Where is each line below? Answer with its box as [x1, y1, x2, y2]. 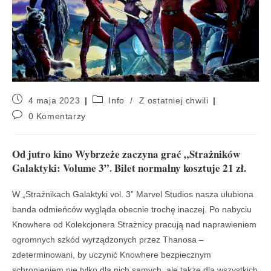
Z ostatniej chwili [139, 95, 209, 105]
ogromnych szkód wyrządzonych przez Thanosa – [12, 234, 204, 244]
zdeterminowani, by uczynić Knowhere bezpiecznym [12, 249, 211, 260]
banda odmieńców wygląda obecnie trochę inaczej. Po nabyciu [12, 204, 252, 214]
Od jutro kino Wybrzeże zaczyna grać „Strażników [12, 146, 240, 162]
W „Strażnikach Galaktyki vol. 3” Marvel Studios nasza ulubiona [12, 189, 253, 199]
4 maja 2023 [28, 95, 80, 105]
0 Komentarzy [28, 111, 86, 121]
